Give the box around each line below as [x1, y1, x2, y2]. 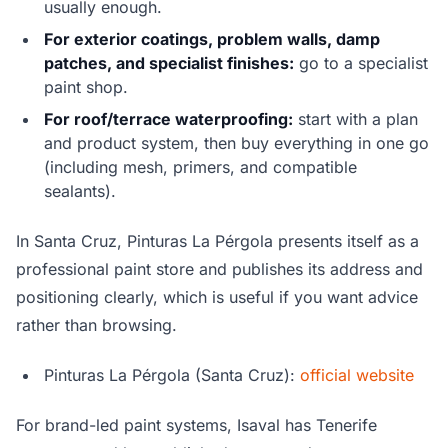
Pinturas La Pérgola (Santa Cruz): [44, 365, 300, 386]
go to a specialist [294, 53, 428, 74]
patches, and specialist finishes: [44, 53, 294, 74]
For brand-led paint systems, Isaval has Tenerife [16, 415, 377, 436]
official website [300, 365, 414, 386]
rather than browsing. [16, 315, 177, 336]
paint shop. [44, 77, 128, 98]
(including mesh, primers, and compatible [44, 157, 357, 178]
